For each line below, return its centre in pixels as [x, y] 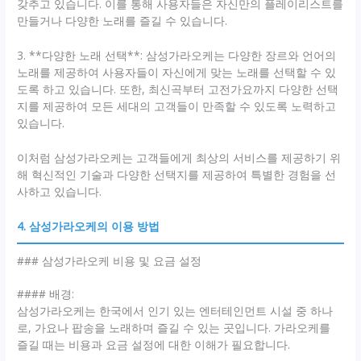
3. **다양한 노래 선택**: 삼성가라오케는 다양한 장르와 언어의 [177, 56]
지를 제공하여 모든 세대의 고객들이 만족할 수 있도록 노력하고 [177, 106]
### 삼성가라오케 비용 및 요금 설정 [110, 260]
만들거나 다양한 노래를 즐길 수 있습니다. [122, 21]
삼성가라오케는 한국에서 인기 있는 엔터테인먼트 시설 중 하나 [175, 310]
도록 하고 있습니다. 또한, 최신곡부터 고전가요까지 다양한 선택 [178, 89]
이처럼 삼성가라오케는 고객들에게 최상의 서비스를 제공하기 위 [179, 158]
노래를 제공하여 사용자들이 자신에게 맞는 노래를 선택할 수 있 [177, 73]
